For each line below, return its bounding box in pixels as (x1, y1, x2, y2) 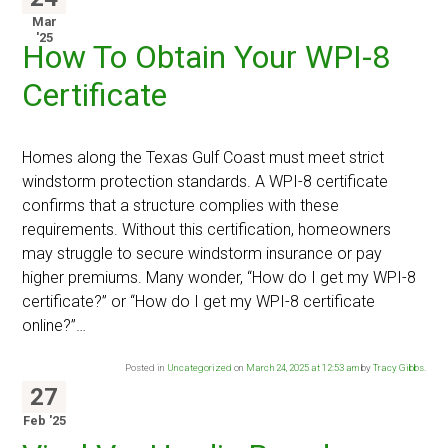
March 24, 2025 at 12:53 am (245, 362, 359, 374)
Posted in (124, 362, 167, 374)
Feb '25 (22, 413, 66, 429)
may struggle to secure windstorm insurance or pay (22, 244, 383, 264)
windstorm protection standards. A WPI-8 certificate (22, 172, 389, 192)
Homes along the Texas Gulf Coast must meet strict (22, 148, 385, 168)
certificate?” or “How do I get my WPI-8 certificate (22, 292, 376, 312)
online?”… (22, 316, 87, 336)
